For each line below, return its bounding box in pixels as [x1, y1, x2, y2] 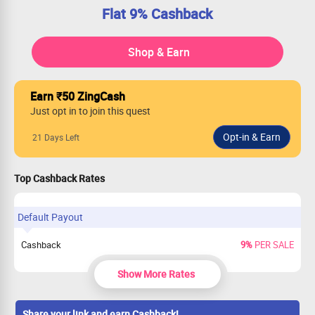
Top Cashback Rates [14, 172, 105, 185]
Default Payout [18, 210, 83, 224]
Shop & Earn [128, 44, 191, 60]
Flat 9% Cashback [102, 4, 213, 23]
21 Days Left [32, 131, 79, 143]
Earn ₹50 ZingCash [30, 89, 125, 104]
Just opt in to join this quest [30, 104, 150, 117]
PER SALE [252, 238, 294, 251]
